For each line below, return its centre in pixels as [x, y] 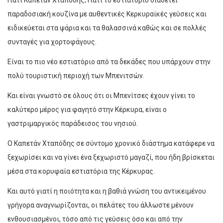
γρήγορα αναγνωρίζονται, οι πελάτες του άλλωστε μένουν [101, 205]
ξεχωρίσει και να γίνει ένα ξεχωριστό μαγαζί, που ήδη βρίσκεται [111, 158]
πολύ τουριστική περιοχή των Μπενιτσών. [76, 76]
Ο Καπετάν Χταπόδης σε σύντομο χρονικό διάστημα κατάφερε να [111, 144]
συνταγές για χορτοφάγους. [52, 42]
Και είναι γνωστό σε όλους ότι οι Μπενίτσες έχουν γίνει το [101, 96]
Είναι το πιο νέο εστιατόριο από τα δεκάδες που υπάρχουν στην [109, 62]
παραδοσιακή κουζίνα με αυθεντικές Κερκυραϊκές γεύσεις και [107, 14]
